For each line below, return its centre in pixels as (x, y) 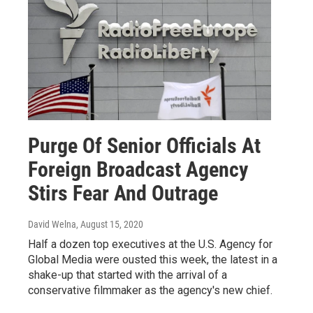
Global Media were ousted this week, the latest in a (153, 260)
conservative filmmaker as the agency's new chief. (150, 291)
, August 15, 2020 (110, 225)
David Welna (52, 225)
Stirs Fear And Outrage (123, 194)
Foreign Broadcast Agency (138, 170)
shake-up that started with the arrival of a (128, 275)
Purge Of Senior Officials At (144, 146)
